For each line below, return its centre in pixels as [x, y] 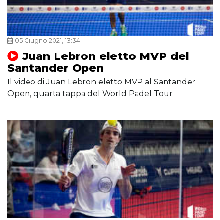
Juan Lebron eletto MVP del [106, 56]
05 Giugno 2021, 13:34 [47, 41]
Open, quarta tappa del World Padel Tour [90, 94]
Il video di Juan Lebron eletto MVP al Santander [101, 82]
